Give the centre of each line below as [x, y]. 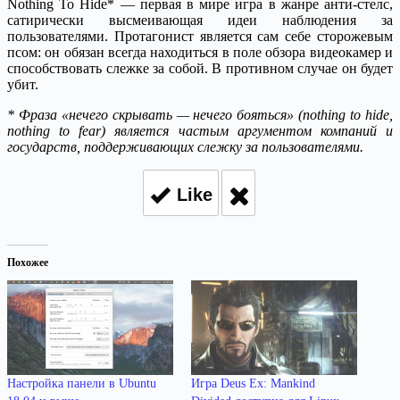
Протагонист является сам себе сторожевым [254, 36]
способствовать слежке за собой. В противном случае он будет [200, 68]
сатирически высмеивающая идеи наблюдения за [200, 20]
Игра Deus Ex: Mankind [253, 384]
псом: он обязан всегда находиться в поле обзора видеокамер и [200, 52]
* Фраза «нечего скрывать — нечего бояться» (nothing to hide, [200, 114]
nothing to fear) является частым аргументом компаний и [200, 130]
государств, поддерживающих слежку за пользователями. [185, 146]
